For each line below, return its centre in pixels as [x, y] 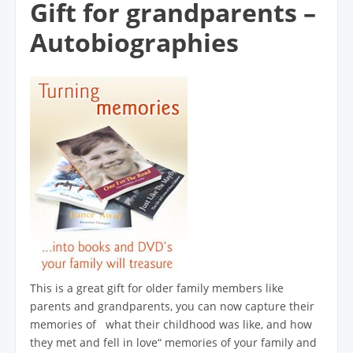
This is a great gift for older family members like [157, 288]
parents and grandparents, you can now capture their [172, 306]
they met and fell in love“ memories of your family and [173, 342]
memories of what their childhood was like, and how [171, 324]
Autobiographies [134, 42]
